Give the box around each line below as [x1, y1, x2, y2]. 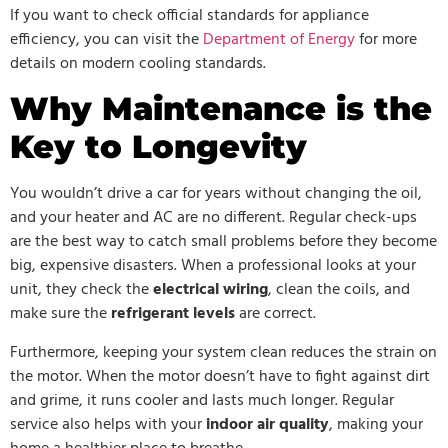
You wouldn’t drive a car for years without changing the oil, [10, 181, 422, 208]
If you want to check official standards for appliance [10, 3, 369, 30]
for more [355, 27, 417, 54]
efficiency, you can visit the [10, 27, 199, 54]
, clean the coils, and [268, 277, 410, 304]
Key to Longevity [10, 127, 307, 167]
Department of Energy [203, 27, 355, 54]
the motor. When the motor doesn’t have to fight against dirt [10, 363, 430, 390]
